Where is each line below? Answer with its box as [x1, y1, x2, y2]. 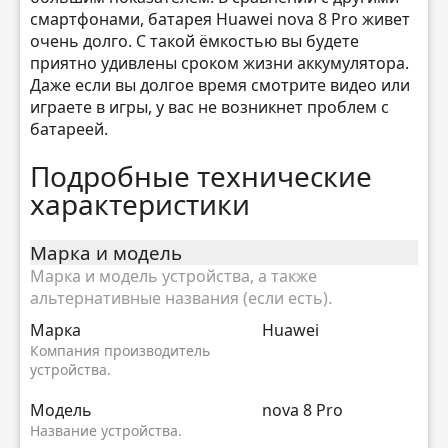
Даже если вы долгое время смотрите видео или [30, 73, 410, 96]
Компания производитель [30, 341, 210, 361]
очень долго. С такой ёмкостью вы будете [30, 29, 359, 52]
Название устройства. [30, 421, 182, 441]
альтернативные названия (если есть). [30, 287, 332, 310]
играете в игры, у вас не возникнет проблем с [30, 95, 389, 118]
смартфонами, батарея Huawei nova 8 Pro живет [30, 7, 410, 30]
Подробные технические [30, 157, 372, 196]
